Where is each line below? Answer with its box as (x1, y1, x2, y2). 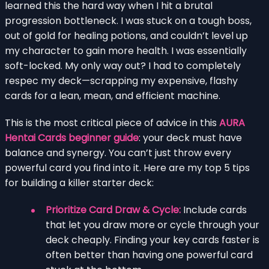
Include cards (181, 202, 247, 217)
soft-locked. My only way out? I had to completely (5, 58, 241, 73)
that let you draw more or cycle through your (46, 217, 259, 232)
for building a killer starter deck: (5, 175, 154, 190)
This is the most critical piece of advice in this (5, 115, 219, 130)
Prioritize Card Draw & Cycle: (46, 202, 181, 217)
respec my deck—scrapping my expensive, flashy (5, 73, 238, 88)
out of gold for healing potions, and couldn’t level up (5, 28, 248, 43)
